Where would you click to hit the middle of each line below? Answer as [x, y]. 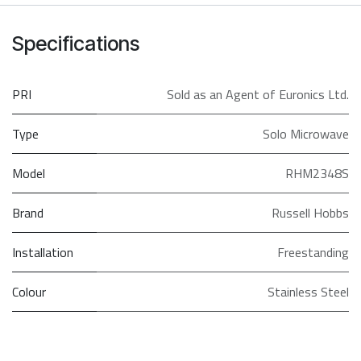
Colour [29, 292]
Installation [43, 253]
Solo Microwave [306, 134]
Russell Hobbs [310, 213]
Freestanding [313, 253]
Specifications [76, 44]
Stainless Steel [308, 292]
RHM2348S [317, 174]
